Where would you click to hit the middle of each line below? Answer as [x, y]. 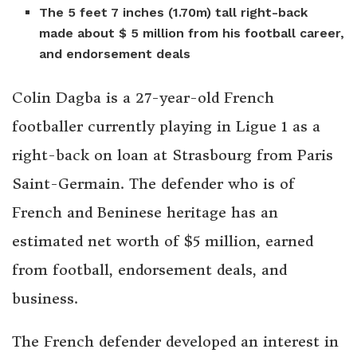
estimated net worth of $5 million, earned [163, 241]
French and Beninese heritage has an [145, 213]
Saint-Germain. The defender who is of [153, 184]
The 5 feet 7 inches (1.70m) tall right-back [174, 13]
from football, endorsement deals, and [149, 270]
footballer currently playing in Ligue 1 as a [166, 127]
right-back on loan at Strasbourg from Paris [173, 155]
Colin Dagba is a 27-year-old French [143, 98]
